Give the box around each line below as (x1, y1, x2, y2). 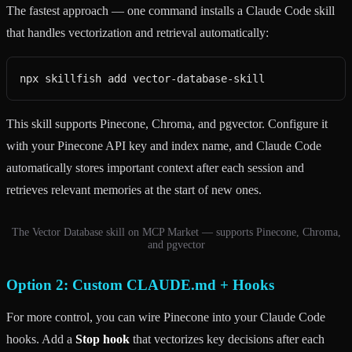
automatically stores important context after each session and (6, 160, 304, 174)
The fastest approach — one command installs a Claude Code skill (6, 3, 335, 17)
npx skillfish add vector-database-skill (20, 71, 265, 85)
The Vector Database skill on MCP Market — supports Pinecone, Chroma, (11, 225, 341, 238)
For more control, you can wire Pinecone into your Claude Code (6, 310, 325, 324)
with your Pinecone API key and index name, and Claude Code (6, 138, 321, 152)
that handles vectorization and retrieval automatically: (6, 25, 269, 39)
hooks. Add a (6, 332, 75, 346)
